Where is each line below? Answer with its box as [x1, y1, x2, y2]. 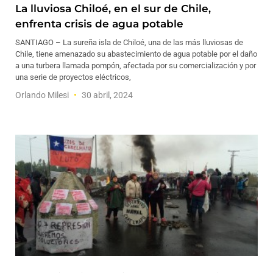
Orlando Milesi [15, 90, 71, 100]
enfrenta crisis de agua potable [15, 18, 183, 30]
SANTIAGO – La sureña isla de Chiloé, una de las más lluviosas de [15, 38, 243, 47]
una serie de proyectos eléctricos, [15, 73, 131, 82]
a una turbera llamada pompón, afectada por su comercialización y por [15, 61, 256, 70]
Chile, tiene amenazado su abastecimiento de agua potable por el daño [15, 49, 257, 58]
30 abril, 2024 [80, 90, 133, 100]
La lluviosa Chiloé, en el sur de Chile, [15, 2, 211, 15]
